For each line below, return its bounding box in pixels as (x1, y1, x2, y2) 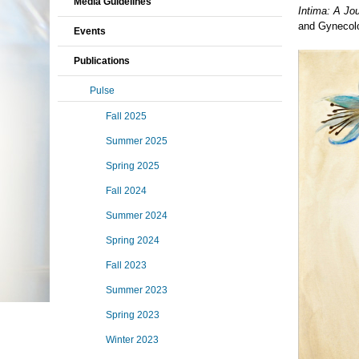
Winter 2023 (106, 334, 159, 345)
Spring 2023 (106, 309, 159, 321)
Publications (74, 55, 130, 67)
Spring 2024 (106, 235, 159, 246)
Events (74, 26, 106, 37)
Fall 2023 (106, 260, 147, 271)
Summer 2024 (106, 210, 167, 221)
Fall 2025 (106, 111, 147, 122)
